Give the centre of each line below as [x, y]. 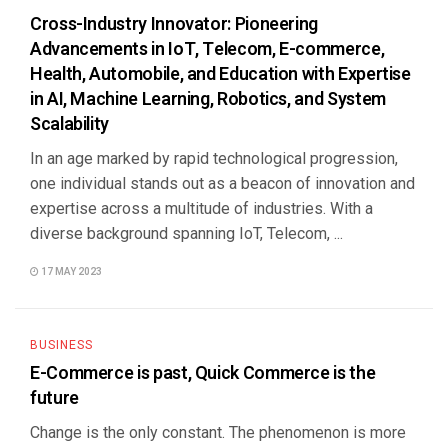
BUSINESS [61, 345]
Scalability [70, 124]
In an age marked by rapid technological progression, [214, 158]
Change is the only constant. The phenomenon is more [218, 432]
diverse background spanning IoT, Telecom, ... [186, 233]
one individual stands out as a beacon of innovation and [222, 183]
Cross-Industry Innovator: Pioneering [174, 24]
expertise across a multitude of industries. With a [201, 208]
